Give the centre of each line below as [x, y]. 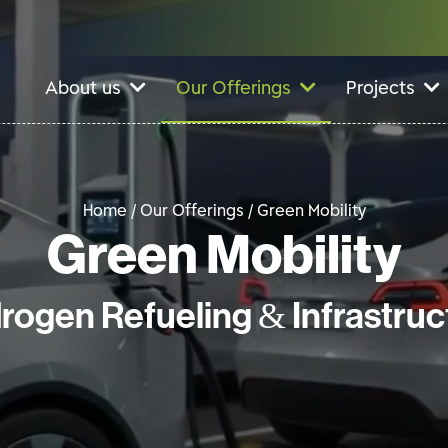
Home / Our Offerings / [169, 212]
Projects [380, 89]
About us [83, 89]
